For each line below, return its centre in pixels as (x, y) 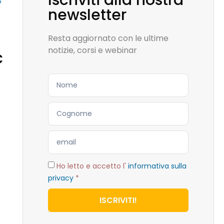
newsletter (87, 15)
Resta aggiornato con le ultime (108, 38)
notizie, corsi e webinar (92, 50)
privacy (60, 178)
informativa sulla (157, 166)
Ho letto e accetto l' (92, 166)
